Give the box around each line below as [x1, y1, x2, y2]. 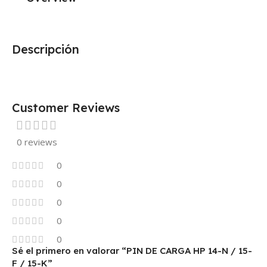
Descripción [12, 41, 79, 57]
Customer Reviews [12, 100, 120, 115]
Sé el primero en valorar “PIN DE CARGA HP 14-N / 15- [12, 244, 252, 256]
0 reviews [17, 135, 57, 148]
